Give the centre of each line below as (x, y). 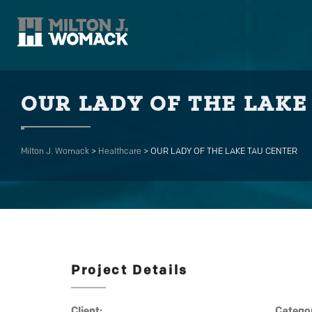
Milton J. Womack (55, 152)
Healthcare (120, 152)
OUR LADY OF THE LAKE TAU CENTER (224, 152)
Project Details (130, 271)
